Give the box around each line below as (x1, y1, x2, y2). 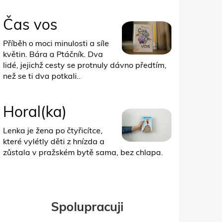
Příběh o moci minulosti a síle (3, 38, 109, 48)
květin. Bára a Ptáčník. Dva (3, 49, 103, 59)
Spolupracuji (51, 198, 123, 214)
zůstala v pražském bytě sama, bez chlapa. (3, 147, 163, 157)
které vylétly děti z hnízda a (3, 136, 105, 146)
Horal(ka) (3, 102, 67, 121)
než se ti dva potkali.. (3, 70, 81, 81)
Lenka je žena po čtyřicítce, (3, 125, 103, 135)
